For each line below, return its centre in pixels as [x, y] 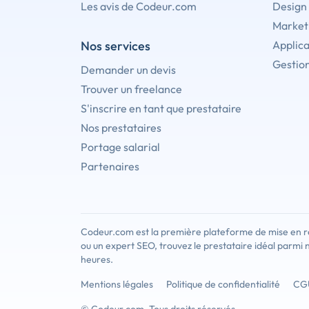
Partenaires [110, 167]
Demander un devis [128, 70]
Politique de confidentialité [223, 285]
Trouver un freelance [131, 89]
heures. [97, 260]
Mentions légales [117, 285]
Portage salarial [120, 147]
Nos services [116, 46]
